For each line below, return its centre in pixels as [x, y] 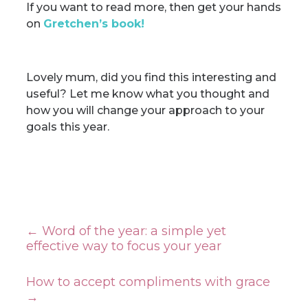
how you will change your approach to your [145, 110]
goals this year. [67, 127]
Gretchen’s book [92, 24]
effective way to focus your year [123, 246]
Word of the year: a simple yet [134, 231]
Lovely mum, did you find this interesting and [151, 77]
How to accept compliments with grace [148, 282]
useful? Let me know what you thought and [147, 94]
